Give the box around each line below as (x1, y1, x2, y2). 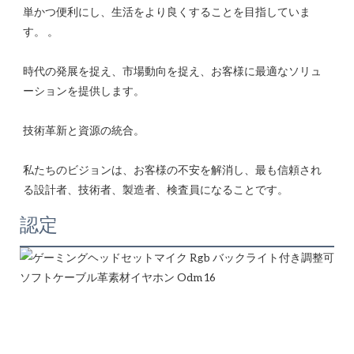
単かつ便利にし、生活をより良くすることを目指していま (23, 4, 311, 18)
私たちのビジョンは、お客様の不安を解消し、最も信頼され (23, 162, 322, 176)
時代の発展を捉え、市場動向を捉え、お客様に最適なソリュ (23, 63, 322, 77)
